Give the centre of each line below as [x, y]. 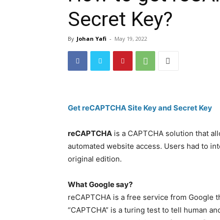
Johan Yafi [92, 39]
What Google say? [100, 184]
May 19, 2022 [131, 39]
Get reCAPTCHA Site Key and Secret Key [140, 108]
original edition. [95, 159]
